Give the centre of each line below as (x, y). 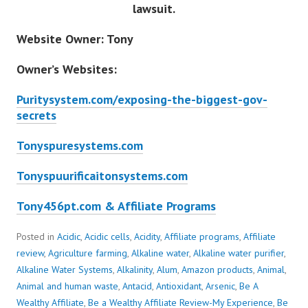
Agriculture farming (88, 253)
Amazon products (217, 270)
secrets (36, 115)
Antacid (137, 286)
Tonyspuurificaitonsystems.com (102, 176)
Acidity (147, 237)
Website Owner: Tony (75, 39)
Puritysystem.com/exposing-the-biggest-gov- (142, 100)
